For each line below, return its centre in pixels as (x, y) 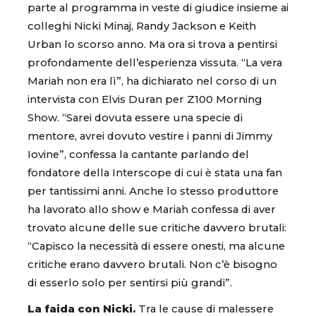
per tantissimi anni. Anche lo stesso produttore (153, 192)
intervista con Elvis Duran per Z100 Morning (145, 100)
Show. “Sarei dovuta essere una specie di (135, 118)
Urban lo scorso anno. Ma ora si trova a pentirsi (152, 45)
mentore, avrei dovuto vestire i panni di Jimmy (150, 136)
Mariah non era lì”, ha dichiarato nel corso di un (152, 81)
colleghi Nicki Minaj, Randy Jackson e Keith (142, 26)
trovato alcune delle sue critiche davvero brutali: (157, 228)
